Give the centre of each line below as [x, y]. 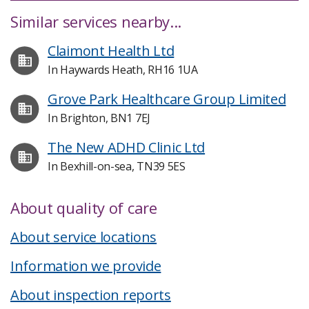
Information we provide [86, 266]
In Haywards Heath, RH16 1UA [123, 70]
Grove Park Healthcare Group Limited [167, 99]
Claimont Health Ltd [111, 51]
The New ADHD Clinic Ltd [127, 147]
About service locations [84, 237]
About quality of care [84, 208]
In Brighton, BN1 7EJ [99, 118]
